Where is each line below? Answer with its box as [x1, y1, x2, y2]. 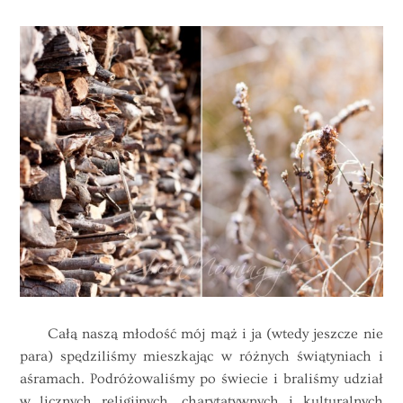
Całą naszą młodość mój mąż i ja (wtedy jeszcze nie [20, 325, 383, 342]
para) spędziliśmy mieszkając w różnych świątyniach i [20, 347, 383, 364]
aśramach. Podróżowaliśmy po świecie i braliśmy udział [20, 370, 383, 387]
